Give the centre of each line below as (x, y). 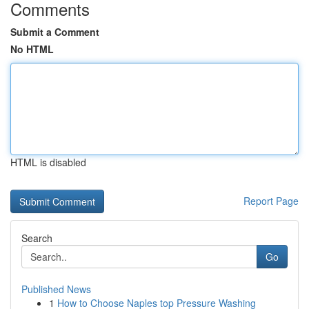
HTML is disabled (48, 162)
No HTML (32, 49)
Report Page (271, 201)
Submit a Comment (55, 32)
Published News (56, 289)
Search (37, 238)
